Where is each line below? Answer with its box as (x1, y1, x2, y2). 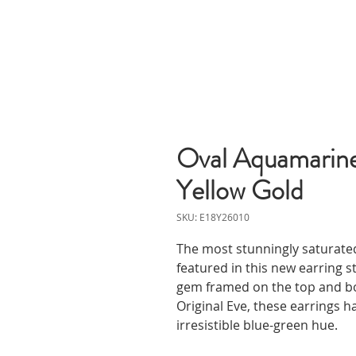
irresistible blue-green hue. (176, 315, 341, 334)
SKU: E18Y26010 (176, 210, 250, 223)
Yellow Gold (176, 170, 304, 210)
